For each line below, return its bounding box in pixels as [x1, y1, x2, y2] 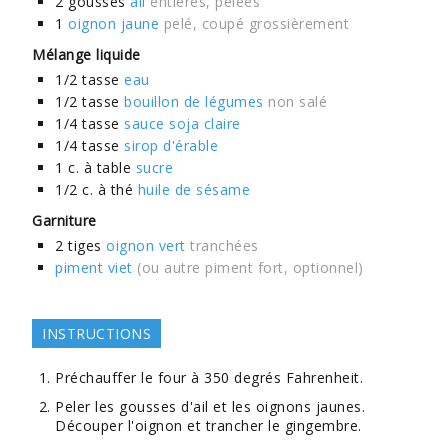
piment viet [55, 258, 133, 277]
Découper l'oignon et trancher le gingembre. [55, 416, 362, 435]
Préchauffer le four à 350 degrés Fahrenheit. [55, 368, 364, 387]
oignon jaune [68, 14, 160, 33]
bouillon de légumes [124, 92, 264, 111]
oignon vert [106, 236, 186, 255]
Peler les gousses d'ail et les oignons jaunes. [55, 397, 366, 416]
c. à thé [82, 180, 134, 199]
